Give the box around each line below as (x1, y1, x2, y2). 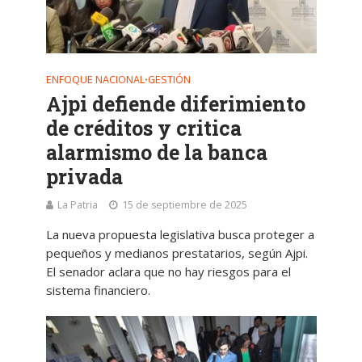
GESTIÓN (147, 72, 191, 86)
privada (45, 162, 123, 190)
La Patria (57, 197, 98, 212)
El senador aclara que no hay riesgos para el (45, 263, 291, 280)
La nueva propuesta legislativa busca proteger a (45, 225, 314, 242)
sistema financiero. (45, 281, 150, 298)
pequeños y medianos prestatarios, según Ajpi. (45, 244, 308, 261)
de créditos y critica (45, 114, 242, 141)
